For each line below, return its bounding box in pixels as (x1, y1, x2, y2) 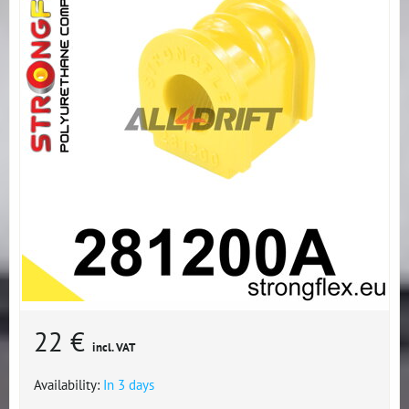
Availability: (34, 375, 103, 393)
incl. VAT (92, 340, 135, 355)
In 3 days (103, 375, 154, 393)
